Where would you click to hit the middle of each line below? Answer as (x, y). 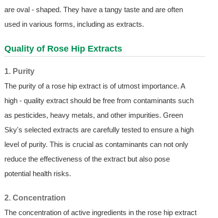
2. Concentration (35, 198)
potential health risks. (37, 174)
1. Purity (19, 72)
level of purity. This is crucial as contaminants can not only (96, 145)
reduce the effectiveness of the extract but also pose (87, 159)
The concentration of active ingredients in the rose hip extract (100, 213)
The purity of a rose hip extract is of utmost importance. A (94, 86)
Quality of (26, 49)
